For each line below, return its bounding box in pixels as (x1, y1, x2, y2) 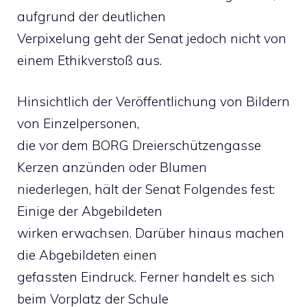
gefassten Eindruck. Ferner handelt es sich (17, 269, 275, 285)
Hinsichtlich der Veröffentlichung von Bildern (17, 93, 290, 110)
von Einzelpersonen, (17, 115, 139, 132)
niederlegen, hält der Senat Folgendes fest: (17, 181, 275, 197)
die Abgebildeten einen (17, 247, 157, 263)
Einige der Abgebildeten (17, 203, 162, 219)
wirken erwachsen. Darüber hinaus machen (17, 225, 284, 241)
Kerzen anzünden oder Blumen (17, 159, 207, 175)
